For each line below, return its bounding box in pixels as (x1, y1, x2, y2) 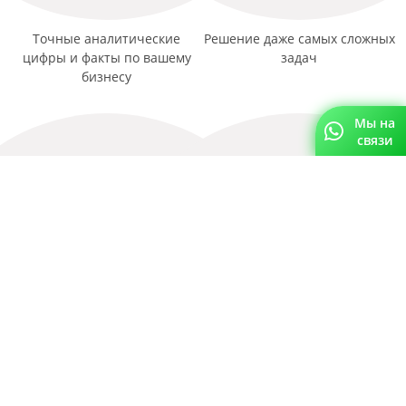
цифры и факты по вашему (22, 49, 191, 67)
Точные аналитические (33, 30, 181, 48)
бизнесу (82, 68, 132, 86)
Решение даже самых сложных (203, 30, 395, 48)
